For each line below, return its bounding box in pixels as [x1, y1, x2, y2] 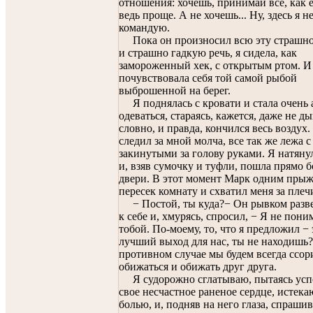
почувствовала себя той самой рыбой [119, 72, 297, 84]
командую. [119, 22, 170, 34]
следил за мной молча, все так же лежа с [119, 135, 311, 147]
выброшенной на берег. [119, 85, 231, 96]
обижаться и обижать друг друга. [119, 261, 277, 272]
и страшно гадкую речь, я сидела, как [119, 47, 297, 59]
